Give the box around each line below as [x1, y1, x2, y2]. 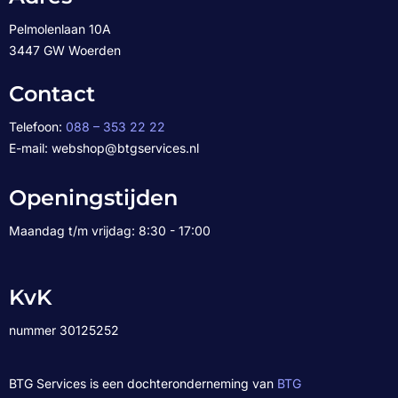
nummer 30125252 [9, 322, 119, 338]
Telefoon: [9, 119, 66, 134]
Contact [9, 81, 95, 107]
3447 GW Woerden [9, 43, 121, 58]
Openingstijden [9, 185, 178, 211]
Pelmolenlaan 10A [9, 21, 111, 36]
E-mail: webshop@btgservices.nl [9, 140, 199, 155]
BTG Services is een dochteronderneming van [9, 376, 277, 391]
